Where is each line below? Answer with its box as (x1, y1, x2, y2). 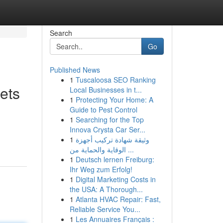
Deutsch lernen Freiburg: (75, 154, 154, 164)
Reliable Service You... (69, 204, 140, 214)
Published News (49, 65, 100, 75)
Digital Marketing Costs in (75, 174, 156, 184)
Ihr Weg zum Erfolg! (69, 164, 132, 174)
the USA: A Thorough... (69, 184, 143, 194)
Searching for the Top (75, 114, 144, 124)
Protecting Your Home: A (75, 95, 153, 105)
